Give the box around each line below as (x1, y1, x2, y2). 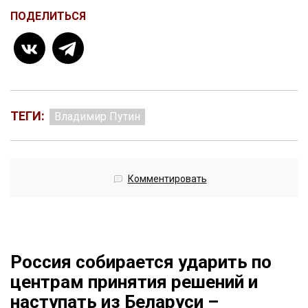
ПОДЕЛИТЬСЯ (10, 10, 86, 23)
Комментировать (127, 173, 207, 185)
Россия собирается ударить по (10, 252, 272, 273)
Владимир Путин (54, 110, 140, 124)
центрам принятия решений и (10, 272, 258, 293)
